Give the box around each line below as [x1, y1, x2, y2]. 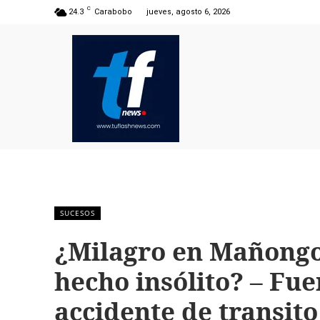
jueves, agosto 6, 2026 [146, 7, 230, 16]
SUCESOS [60, 208, 95, 219]
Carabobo [94, 7, 132, 16]
